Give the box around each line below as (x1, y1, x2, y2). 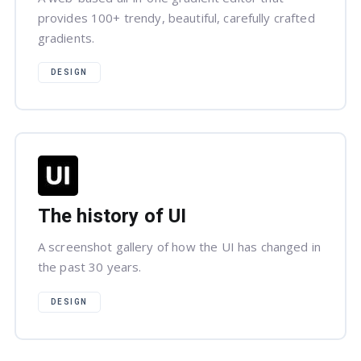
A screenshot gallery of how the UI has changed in (37, 239, 322, 255)
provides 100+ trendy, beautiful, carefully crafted (37, 9, 315, 26)
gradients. (37, 29, 95, 46)
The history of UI (37, 202, 187, 231)
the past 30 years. (37, 259, 142, 276)
